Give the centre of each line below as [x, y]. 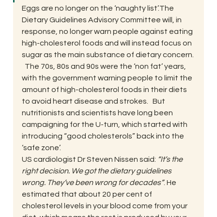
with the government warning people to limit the [108, 78]
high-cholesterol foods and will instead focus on [107, 43]
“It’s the [170, 159]
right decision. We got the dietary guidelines [97, 171]
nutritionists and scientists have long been [98, 113]
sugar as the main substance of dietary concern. [108, 54]
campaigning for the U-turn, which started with [105, 124]
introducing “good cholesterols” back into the [103, 136]
